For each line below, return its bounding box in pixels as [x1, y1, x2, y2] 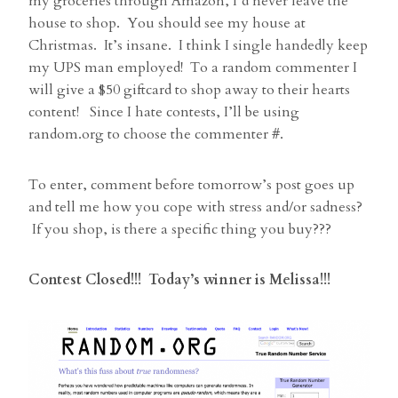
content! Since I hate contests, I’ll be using [28, 102, 299, 123]
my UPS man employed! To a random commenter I [28, 58, 357, 78]
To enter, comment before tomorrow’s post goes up [28, 175, 354, 195]
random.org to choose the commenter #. [28, 124, 283, 145]
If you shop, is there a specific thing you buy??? [28, 219, 331, 240]
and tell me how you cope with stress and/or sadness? [28, 197, 362, 218]
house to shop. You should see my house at [28, 13, 306, 34]
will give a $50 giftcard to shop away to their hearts [28, 80, 350, 100]
